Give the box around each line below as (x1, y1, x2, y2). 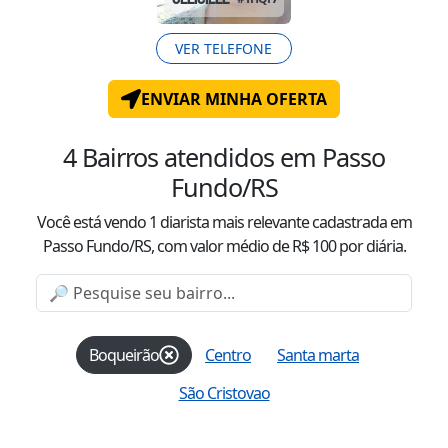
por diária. (335, 234, 406, 257)
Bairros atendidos (82, 139, 274, 174)
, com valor (150, 234, 223, 257)
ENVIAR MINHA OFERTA (141, 87, 327, 110)
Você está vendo (36, 210, 149, 233)
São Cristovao (178, 381, 270, 404)
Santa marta (277, 343, 359, 366)
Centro (205, 343, 251, 366)
